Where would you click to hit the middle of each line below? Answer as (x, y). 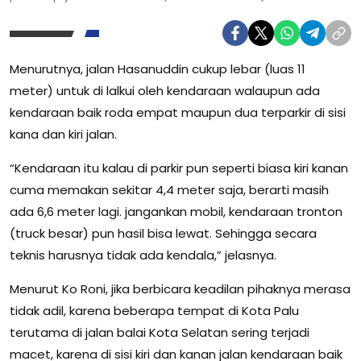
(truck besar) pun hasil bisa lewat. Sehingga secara (163, 234)
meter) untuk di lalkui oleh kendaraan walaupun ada (165, 91)
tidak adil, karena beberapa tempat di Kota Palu (154, 311)
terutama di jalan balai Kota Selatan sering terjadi (160, 333)
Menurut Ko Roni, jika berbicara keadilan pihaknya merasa (180, 289)
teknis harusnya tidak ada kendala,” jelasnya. (143, 255)
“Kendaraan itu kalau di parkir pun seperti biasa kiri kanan (179, 168)
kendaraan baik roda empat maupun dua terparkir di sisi (178, 113)
